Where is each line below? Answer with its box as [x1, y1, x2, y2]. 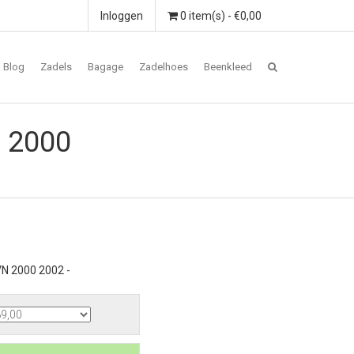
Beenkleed [204, 61, 252, 73]
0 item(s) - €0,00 [178, 9, 262, 22]
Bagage [88, 61, 123, 73]
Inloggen [100, 9, 143, 22]
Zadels [40, 61, 72, 73]
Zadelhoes [139, 61, 188, 73]
